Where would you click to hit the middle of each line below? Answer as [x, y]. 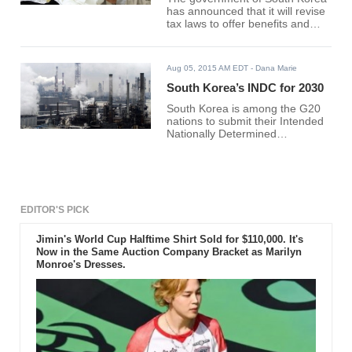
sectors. [187, 49]
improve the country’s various [240, 37]
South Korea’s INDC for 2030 [246, 88]
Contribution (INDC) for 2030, [240, 147]
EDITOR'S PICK [55, 210]
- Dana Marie [273, 68]
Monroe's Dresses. [81, 265]
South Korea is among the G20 [244, 109]
